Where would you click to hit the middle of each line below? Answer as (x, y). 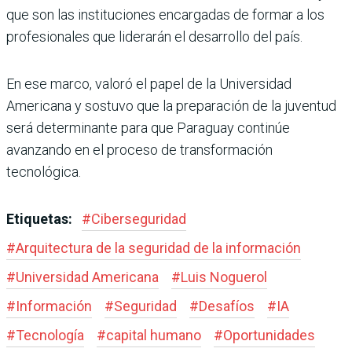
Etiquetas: (41, 218)
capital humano (154, 335)
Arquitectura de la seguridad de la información (158, 247)
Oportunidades (269, 335)
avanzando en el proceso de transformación (139, 149)
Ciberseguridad (139, 218)
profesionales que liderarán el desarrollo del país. (154, 36)
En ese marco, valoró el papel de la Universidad (149, 83)
